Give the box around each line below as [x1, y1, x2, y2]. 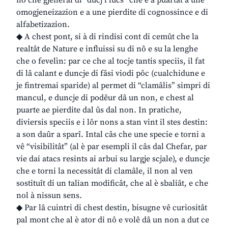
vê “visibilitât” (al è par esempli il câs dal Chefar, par [16, 141, 207, 152]
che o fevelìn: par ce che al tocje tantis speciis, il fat [16, 56, 205, 67]
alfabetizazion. [16, 19, 70, 30]
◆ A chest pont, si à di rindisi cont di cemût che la [16, 32, 198, 42]
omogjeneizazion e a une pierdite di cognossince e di [16, 7, 208, 18]
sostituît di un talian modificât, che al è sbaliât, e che [16, 178, 208, 189]
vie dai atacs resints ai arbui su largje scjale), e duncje [16, 154, 210, 164]
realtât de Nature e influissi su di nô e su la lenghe [16, 44, 198, 54]
